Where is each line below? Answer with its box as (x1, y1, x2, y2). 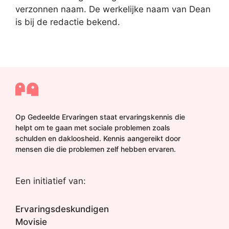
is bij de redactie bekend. (15, 16, 120, 27)
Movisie (15, 217, 47, 227)
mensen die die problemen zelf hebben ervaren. (15, 145, 176, 153)
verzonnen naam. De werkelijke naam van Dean (15, 4, 211, 14)
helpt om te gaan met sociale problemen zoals (15, 123, 170, 132)
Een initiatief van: (15, 176, 86, 186)
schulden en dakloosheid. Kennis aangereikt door (15, 134, 180, 143)
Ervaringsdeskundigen (15, 204, 109, 214)
